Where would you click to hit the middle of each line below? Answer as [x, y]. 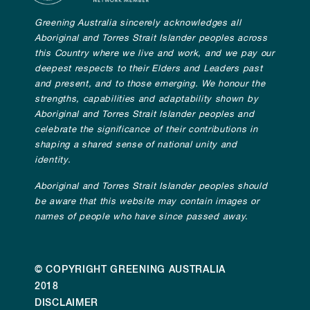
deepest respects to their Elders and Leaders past [149, 69]
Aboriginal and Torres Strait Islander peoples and [145, 114]
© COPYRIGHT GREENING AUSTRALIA [130, 270]
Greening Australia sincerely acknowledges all [138, 23]
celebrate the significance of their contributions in [146, 129]
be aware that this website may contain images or [147, 201]
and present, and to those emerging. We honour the [150, 84]
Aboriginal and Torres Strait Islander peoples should [151, 186]
